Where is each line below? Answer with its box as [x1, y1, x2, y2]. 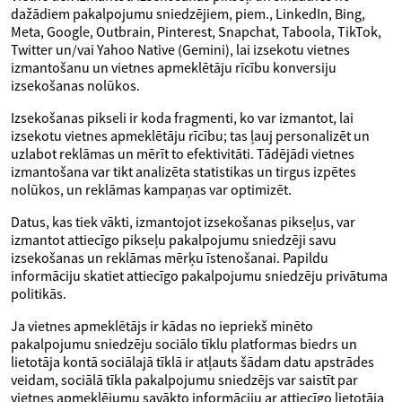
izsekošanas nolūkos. [11, 76, 140, 94]
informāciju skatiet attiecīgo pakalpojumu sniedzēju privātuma [11, 267, 388, 284]
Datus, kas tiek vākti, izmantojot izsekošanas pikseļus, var [11, 213, 355, 231]
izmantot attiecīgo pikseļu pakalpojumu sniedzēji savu [11, 231, 336, 249]
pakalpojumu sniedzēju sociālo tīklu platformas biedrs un [11, 335, 357, 353]
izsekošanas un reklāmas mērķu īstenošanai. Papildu [11, 249, 328, 267]
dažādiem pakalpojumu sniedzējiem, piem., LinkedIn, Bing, [11, 4, 365, 22]
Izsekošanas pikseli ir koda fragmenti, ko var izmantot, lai [11, 109, 354, 127]
